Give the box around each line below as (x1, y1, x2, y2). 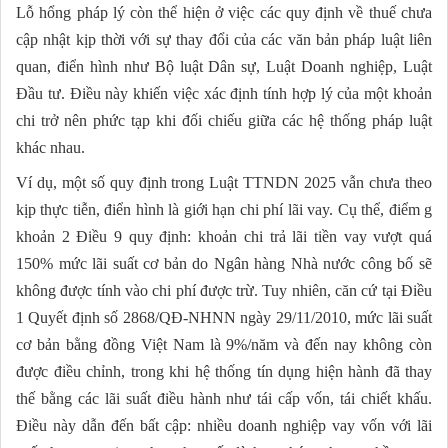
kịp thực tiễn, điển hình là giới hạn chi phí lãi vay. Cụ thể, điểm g (16, 201, 432, 219)
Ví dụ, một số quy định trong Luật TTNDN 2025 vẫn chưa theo (16, 174, 432, 192)
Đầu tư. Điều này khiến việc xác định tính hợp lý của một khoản (16, 85, 432, 103)
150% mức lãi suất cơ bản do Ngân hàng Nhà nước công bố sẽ (16, 255, 432, 273)
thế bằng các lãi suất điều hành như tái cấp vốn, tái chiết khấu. (16, 390, 432, 408)
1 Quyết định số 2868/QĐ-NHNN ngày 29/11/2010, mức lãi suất (16, 309, 432, 327)
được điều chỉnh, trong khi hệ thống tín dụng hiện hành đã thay (16, 363, 432, 381)
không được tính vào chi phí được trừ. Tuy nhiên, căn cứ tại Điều (16, 282, 432, 300)
